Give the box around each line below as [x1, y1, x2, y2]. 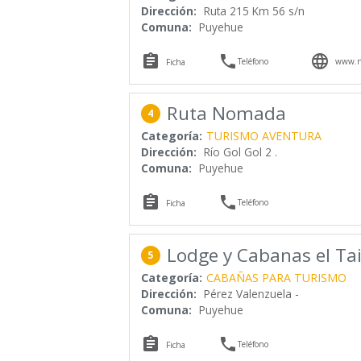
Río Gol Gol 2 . [203, 144, 277, 160]
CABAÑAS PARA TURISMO [205, 269, 346, 285]
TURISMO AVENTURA [205, 128, 322, 144]
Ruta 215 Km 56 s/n [203, 3, 305, 19]
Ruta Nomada [166, 101, 286, 127]
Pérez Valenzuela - [203, 285, 299, 301]
